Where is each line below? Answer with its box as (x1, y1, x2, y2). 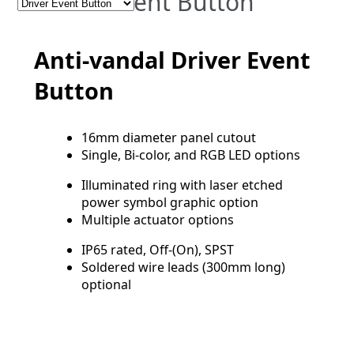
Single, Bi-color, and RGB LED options (81, 145, 300, 164)
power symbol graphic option (81, 193, 258, 211)
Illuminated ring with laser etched (81, 175, 283, 194)
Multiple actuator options (81, 210, 234, 228)
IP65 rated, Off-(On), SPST (81, 240, 234, 258)
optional (81, 275, 131, 293)
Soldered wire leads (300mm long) (81, 258, 285, 276)
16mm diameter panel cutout (81, 128, 256, 146)
